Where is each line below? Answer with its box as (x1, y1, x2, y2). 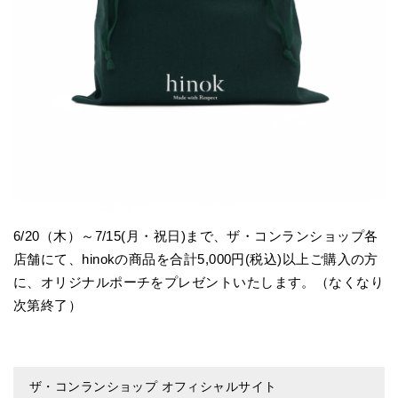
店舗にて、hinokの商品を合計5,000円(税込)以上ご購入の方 (13, 251, 378, 267)
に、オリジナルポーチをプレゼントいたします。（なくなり (13, 275, 385, 291)
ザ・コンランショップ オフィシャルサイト (29, 379, 277, 394)
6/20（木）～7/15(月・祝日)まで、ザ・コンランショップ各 (13, 228, 378, 244)
